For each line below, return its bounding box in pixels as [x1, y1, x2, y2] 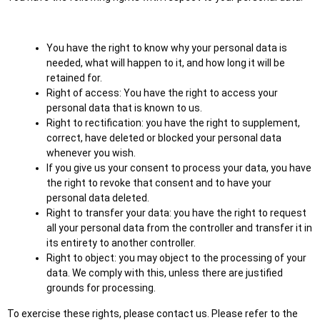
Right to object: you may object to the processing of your [46, 252, 306, 264]
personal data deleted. [46, 192, 149, 204]
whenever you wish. [46, 147, 136, 159]
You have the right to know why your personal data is [46, 42, 287, 54]
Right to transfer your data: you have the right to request [46, 207, 306, 219]
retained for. [46, 72, 102, 84]
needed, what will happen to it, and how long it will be [46, 57, 285, 69]
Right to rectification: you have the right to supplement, [46, 117, 300, 129]
